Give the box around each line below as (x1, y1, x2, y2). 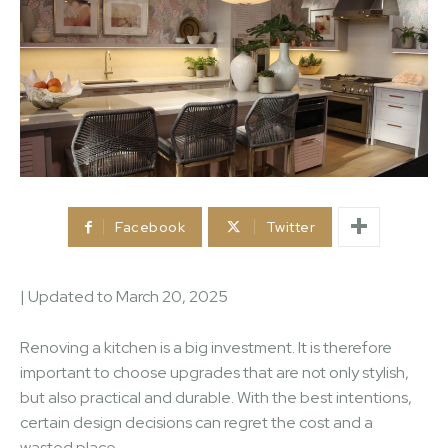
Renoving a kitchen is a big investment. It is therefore (20, 336, 392, 358)
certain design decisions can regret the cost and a (20, 411, 373, 433)
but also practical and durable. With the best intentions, (20, 386, 412, 408)
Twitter (265, 217, 316, 236)
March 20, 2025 (116, 285, 228, 307)
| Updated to (20, 285, 116, 307)
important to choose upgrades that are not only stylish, (20, 361, 409, 383)
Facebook (115, 217, 186, 236)
